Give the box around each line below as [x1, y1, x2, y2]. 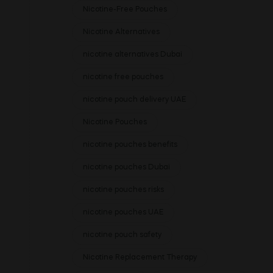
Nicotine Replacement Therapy [83, 254, 197, 261]
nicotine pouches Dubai [83, 164, 170, 171]
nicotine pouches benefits [83, 141, 177, 149]
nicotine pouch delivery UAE [83, 96, 186, 104]
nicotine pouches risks [83, 186, 164, 194]
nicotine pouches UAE [83, 209, 163, 216]
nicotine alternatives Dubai [83, 51, 182, 58]
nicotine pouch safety [83, 232, 161, 239]
